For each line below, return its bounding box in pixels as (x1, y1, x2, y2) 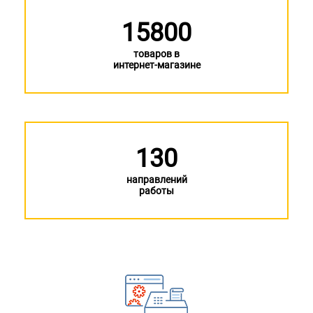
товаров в (133, 48, 180, 60)
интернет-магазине (112, 59, 201, 71)
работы (139, 185, 174, 197)
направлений (126, 174, 187, 186)
